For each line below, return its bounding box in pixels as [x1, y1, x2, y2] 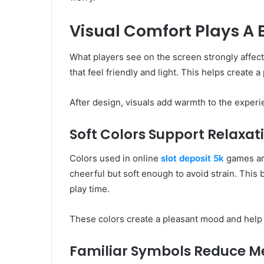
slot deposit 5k [161, 152, 224, 164]
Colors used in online [70, 152, 161, 164]
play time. [70, 183, 110, 194]
